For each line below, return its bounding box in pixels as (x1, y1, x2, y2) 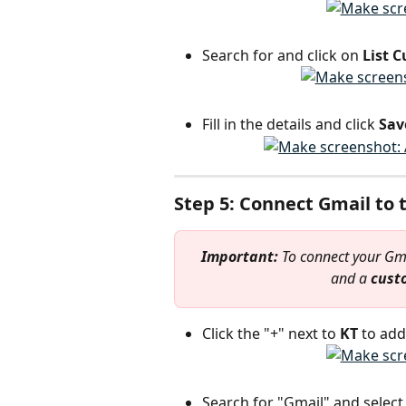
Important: (201, 246, 282, 266)
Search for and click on (202, 44, 362, 65)
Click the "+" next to (202, 323, 340, 343)
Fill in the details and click (202, 113, 379, 134)
